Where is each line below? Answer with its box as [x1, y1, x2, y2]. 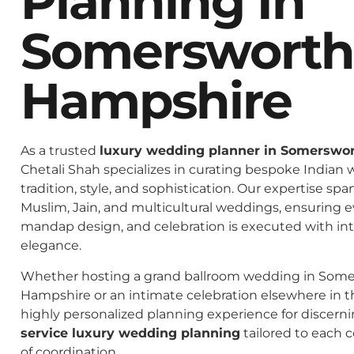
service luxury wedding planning [21, 325, 240, 341]
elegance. [21, 238, 81, 254]
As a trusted [21, 143, 100, 159]
